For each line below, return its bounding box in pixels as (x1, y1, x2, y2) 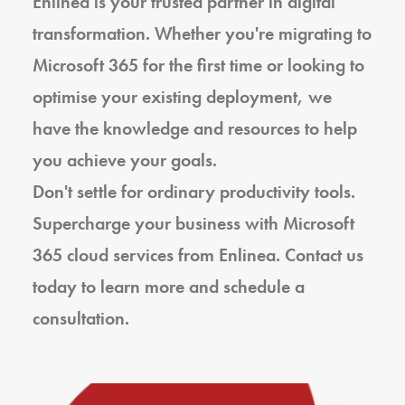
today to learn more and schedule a (33, 275, 305, 298)
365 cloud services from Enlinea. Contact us (33, 243, 363, 267)
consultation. (33, 306, 129, 330)
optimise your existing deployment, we (33, 85, 332, 108)
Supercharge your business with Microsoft (33, 212, 354, 235)
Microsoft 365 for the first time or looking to (33, 53, 364, 77)
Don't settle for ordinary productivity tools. (33, 180, 355, 203)
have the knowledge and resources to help (33, 117, 357, 140)
